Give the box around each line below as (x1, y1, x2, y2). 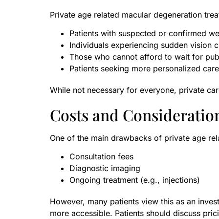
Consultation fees (69, 152, 133, 162)
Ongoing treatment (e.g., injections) (69, 175, 200, 185)
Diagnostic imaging (69, 163, 140, 174)
